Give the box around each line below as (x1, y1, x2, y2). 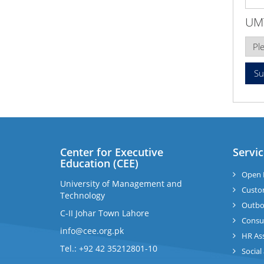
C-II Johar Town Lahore (60, 207, 149, 219)
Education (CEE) (60, 156, 138, 170)
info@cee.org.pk (60, 225, 124, 236)
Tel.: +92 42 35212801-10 (60, 243, 157, 254)
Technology (60, 190, 105, 201)
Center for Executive (60, 145, 163, 159)
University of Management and (60, 178, 182, 189)
